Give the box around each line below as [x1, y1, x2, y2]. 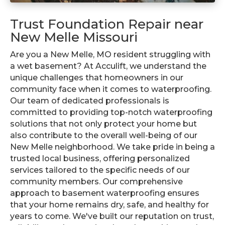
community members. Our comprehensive [10, 177, 183, 187]
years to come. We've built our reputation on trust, [10, 211, 214, 221]
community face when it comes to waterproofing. [10, 84, 211, 94]
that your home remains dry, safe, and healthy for [10, 200, 209, 210]
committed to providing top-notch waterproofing [10, 107, 212, 118]
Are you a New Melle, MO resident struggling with [10, 50, 210, 60]
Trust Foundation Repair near [10, 16, 203, 33]
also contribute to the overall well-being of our [10, 131, 197, 141]
